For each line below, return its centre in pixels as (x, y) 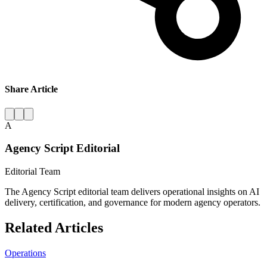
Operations (25, 253)
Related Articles (54, 227)
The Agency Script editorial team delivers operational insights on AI (132, 191)
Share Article (31, 89)
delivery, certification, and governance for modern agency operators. (133, 202)
